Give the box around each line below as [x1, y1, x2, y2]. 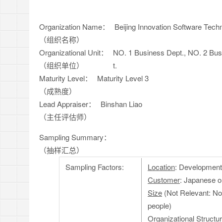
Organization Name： [39, 21, 110, 32]
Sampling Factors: [65, 162, 124, 172]
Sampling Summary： [39, 132, 111, 142]
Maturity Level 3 [97, 73, 149, 83]
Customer [148, 174, 180, 185]
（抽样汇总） [39, 145, 84, 155]
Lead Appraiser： [39, 99, 96, 109]
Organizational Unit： [39, 47, 108, 57]
